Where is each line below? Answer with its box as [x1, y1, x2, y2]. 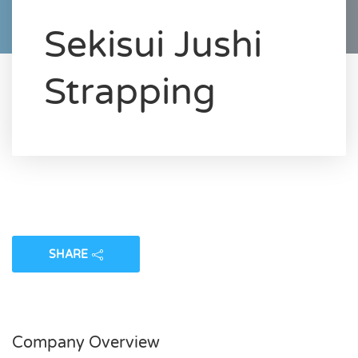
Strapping [44, 70, 216, 114]
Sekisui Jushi [44, 22, 262, 67]
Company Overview [12, 332, 160, 352]
